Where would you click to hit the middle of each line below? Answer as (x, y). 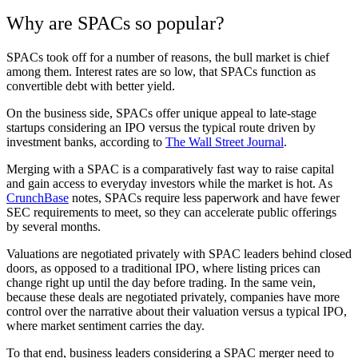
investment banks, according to (86, 142)
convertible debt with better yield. (92, 86)
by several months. (55, 227)
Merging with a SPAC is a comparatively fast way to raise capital (170, 169)
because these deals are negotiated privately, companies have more (173, 297)
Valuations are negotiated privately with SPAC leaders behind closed (179, 254)
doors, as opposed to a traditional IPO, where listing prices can (163, 268)
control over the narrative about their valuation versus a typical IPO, (177, 312)
